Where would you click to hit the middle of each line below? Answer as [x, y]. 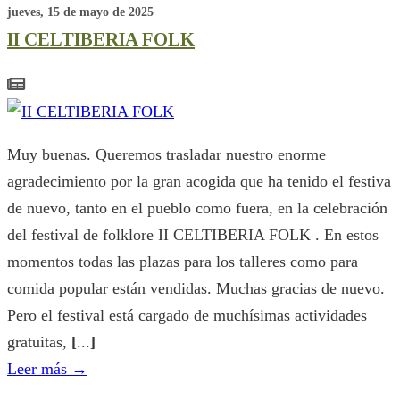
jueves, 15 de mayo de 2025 [80, 12]
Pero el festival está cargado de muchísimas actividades [187, 316]
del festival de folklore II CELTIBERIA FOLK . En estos [193, 235]
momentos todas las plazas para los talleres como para [183, 262]
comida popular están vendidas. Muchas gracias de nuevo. [196, 289]
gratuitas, [39, 342]
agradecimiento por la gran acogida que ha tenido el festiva [199, 182]
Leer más [39, 369]
